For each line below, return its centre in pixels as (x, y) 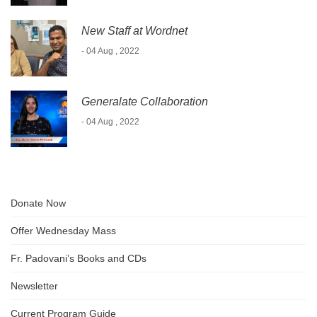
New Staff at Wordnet (134, 30)
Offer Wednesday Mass (63, 230)
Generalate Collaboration (145, 101)
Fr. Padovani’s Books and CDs (79, 258)
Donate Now (38, 203)
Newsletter (34, 286)
